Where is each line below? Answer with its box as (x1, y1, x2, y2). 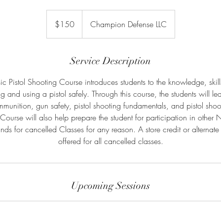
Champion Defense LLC (90, 18, 167, 30)
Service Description (70, 54, 151, 67)
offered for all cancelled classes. (58, 135, 163, 147)
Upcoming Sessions (71, 179, 150, 192)
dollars (46, 21, 62, 27)
